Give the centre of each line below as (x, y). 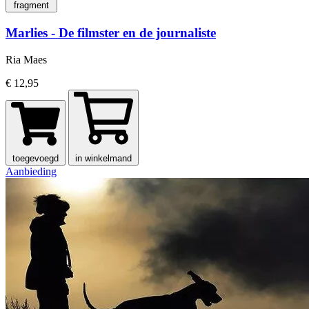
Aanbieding (31, 171)
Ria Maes (26, 59)
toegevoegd (36, 158)
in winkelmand (103, 158)
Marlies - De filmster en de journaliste (111, 33)
